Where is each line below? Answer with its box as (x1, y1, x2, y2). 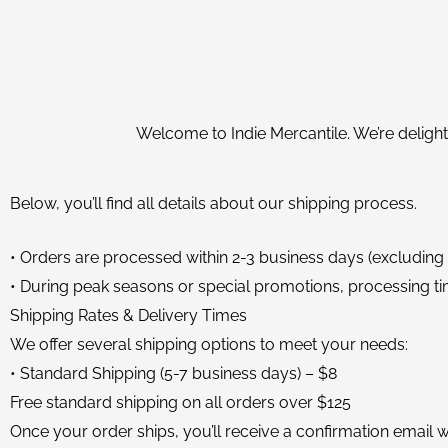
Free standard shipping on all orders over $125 (10, 393, 351, 412)
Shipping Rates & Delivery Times (10, 306, 247, 325)
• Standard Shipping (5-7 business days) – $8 (10, 364, 337, 383)
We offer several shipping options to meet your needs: (10, 335, 408, 354)
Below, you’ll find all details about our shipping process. (10, 194, 417, 213)
